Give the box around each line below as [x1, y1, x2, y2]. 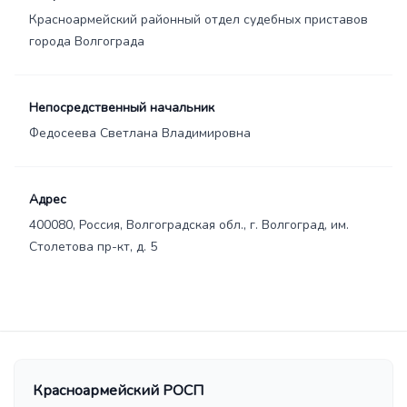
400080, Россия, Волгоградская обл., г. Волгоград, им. [29, 216, 349, 233]
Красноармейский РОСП [33, 381, 203, 401]
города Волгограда [29, 33, 144, 50]
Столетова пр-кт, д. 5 [29, 238, 157, 255]
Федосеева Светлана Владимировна [29, 124, 251, 142]
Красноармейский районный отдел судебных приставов [29, 11, 368, 28]
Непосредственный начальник [29, 99, 214, 116]
